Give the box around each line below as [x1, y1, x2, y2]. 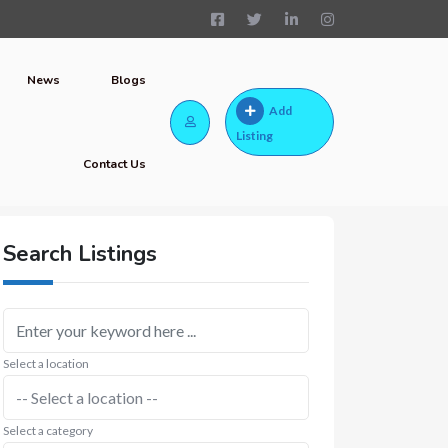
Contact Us [83, 156, 147, 172]
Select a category [3, 423, 93, 438]
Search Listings [3, 239, 157, 269]
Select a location [3, 356, 89, 371]
